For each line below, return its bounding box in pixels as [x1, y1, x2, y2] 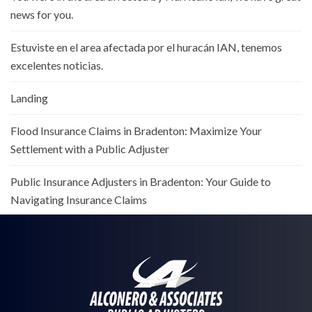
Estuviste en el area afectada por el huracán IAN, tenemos [10, 40, 282, 54]
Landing [10, 91, 48, 104]
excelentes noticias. [10, 58, 103, 72]
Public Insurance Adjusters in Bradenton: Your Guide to [10, 174, 271, 188]
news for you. [10, 7, 73, 21]
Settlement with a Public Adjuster [10, 141, 169, 155]
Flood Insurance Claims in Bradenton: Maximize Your [10, 123, 262, 137]
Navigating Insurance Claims [10, 192, 147, 206]
